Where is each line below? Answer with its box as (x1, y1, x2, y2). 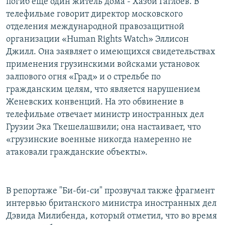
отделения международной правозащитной (6, 22, 184, 32)
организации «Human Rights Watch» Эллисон (6, 34, 189, 44)
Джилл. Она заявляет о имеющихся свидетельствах (6, 47, 215, 57)
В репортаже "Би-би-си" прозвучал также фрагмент (6, 186, 214, 196)
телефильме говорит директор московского (6, 9, 183, 19)
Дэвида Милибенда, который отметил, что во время (6, 211, 217, 221)
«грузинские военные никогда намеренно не (6, 135, 192, 145)
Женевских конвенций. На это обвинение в (6, 97, 184, 107)
